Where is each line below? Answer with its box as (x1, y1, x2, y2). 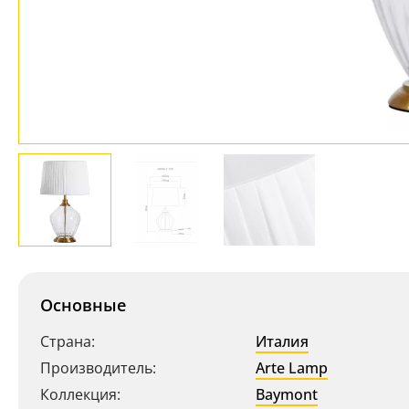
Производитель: (40, 358, 156, 378)
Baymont (256, 384, 318, 404)
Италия (256, 331, 309, 351)
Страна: (40, 331, 95, 351)
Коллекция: (40, 384, 121, 404)
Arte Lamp (256, 358, 328, 378)
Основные (40, 294, 126, 316)
